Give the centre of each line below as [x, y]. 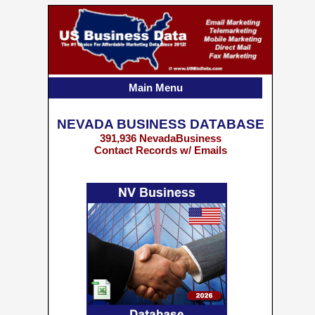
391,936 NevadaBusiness [160, 138]
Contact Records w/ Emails [160, 150]
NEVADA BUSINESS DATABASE [160, 124]
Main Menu [155, 88]
